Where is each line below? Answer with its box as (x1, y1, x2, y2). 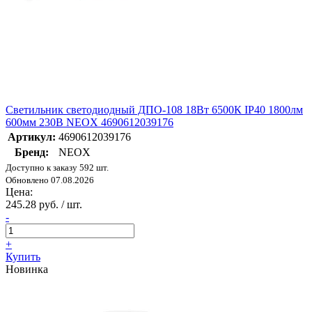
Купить (6, 251, 40, 263)
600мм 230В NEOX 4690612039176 (6, 116, 173, 129)
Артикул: (8, 131, 56, 143)
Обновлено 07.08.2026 (6, 175, 94, 186)
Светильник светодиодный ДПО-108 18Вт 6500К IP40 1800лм (6, 104, 303, 116)
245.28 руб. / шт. (6, 198, 82, 211)
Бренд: (15, 146, 49, 159)
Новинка (6, 263, 48, 276)
